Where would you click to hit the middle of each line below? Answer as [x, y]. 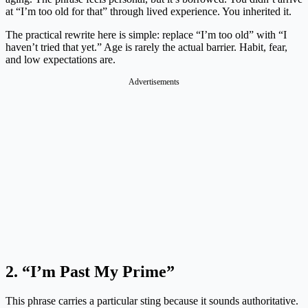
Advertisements [154, 82]
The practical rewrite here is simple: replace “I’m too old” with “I [146, 35]
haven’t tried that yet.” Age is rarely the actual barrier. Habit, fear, [146, 47]
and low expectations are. [60, 60]
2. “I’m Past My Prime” [90, 272]
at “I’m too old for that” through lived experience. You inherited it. [148, 12]
